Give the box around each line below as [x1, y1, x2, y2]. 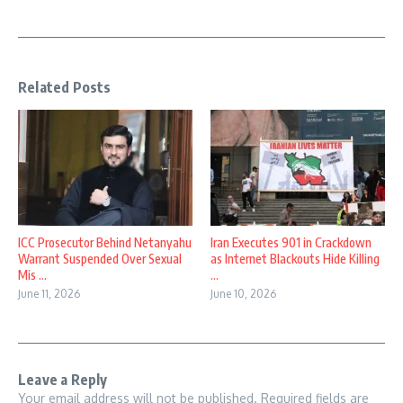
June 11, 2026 [18, 287, 80, 301]
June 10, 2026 [210, 287, 276, 301]
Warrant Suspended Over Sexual [18, 251, 182, 267]
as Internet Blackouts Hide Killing [210, 251, 380, 267]
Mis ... [18, 267, 47, 283]
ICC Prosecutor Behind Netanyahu [18, 235, 192, 251]
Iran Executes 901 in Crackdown [210, 235, 372, 251]
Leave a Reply [18, 371, 108, 390]
